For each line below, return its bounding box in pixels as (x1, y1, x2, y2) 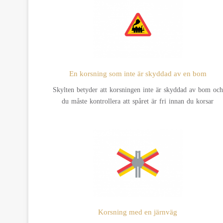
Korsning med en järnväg (98, 208, 178, 216)
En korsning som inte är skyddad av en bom (69, 69, 207, 78)
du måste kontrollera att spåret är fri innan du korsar (62, 94, 214, 108)
